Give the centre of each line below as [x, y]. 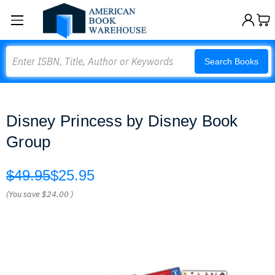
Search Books [231, 61]
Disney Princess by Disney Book [122, 121]
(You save [23, 194]
